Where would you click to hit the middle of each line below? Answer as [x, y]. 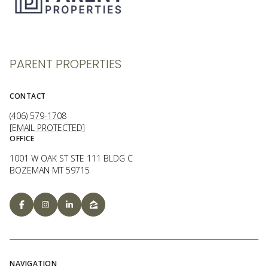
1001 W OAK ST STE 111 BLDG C [71, 159]
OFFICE [22, 139]
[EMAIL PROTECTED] [47, 128]
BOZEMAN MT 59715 [50, 170]
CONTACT [28, 96]
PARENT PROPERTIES [66, 64]
